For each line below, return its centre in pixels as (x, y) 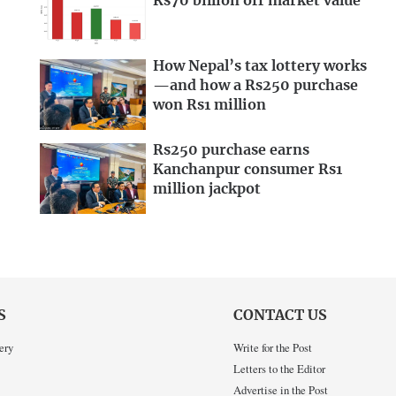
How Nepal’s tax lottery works (260, 66)
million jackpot (207, 190)
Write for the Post (273, 347)
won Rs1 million (209, 105)
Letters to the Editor (279, 368)
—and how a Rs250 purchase (255, 85)
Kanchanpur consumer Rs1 (247, 170)
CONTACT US (280, 316)
